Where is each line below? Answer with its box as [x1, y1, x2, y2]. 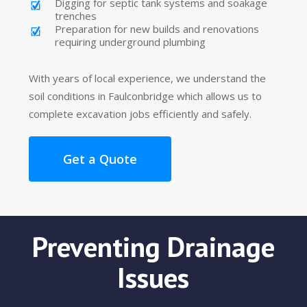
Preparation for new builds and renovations [55, 21, 260, 36]
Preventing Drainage [32, 228, 275, 265]
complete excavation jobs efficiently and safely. [29, 106, 252, 121]
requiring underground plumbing [55, 34, 206, 49]
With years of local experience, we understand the [29, 71, 267, 85]
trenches [55, 8, 97, 23]
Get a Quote [63, 150, 138, 167]
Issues [117, 259, 190, 296]
